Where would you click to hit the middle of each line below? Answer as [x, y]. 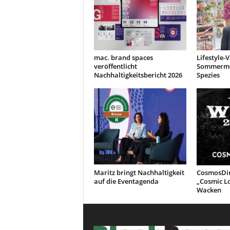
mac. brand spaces [123, 57]
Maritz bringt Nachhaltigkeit [139, 172]
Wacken [209, 190]
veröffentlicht [115, 66]
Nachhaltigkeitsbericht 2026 [138, 75]
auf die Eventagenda [126, 181]
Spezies [208, 75]
